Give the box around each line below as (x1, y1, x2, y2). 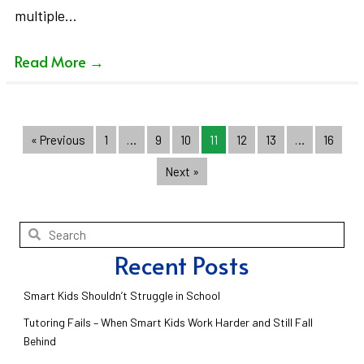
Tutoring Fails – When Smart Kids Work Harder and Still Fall (24, 314, 313, 329)
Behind (24, 333, 56, 348)
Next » (165, 163, 199, 179)
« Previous (30, 132, 85, 147)
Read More (14, 50, 89, 71)
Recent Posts (115, 247, 249, 281)
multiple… (14, 6, 77, 24)
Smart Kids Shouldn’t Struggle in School (24, 288, 220, 302)
